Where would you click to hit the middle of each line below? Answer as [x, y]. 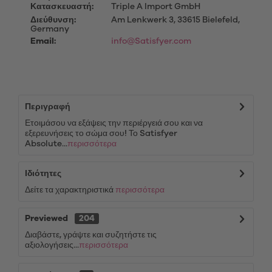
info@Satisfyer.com [151, 41]
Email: [43, 41]
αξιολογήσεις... [52, 245]
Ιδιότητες [43, 174]
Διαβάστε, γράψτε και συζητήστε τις [91, 235]
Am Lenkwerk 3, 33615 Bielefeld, [174, 20]
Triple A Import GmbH [155, 7]
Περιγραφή [48, 107]
